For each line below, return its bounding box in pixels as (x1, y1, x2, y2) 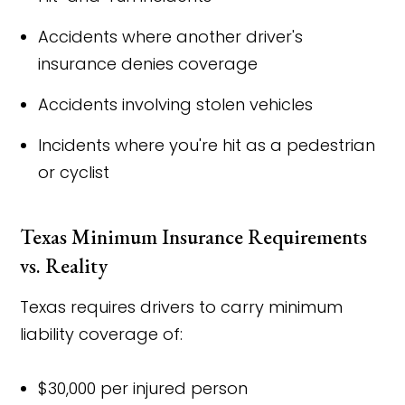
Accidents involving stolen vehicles (38, 93, 314, 116)
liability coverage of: (20, 323, 184, 345)
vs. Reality (20, 252, 108, 279)
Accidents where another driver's (38, 25, 304, 48)
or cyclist (38, 161, 110, 184)
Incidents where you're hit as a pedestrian (38, 134, 376, 156)
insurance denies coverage (38, 52, 259, 75)
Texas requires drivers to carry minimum (20, 296, 344, 318)
